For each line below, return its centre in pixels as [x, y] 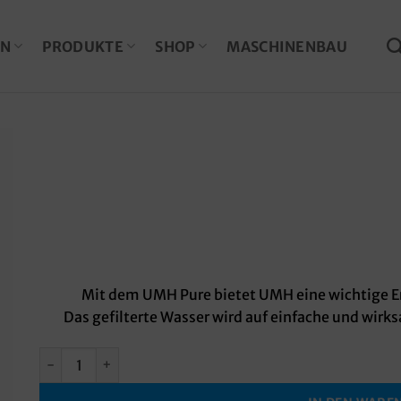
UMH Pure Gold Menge [109, 356]
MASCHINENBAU [287, 46]
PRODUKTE [83, 46]
